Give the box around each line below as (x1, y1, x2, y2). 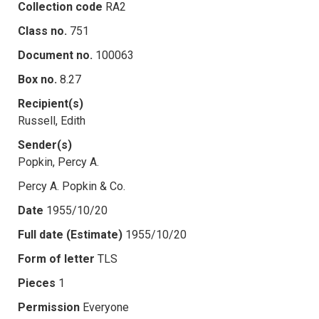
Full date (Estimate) (18, 227, 122, 241)
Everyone (83, 300, 129, 314)
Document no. (18, 48, 93, 62)
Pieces (18, 276, 56, 290)
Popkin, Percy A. (18, 155, 99, 169)
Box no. (18, 72, 57, 86)
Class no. (18, 23, 67, 38)
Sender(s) (18, 137, 72, 152)
